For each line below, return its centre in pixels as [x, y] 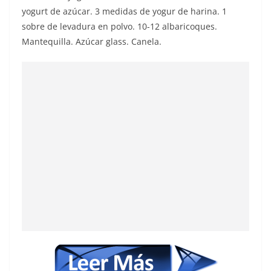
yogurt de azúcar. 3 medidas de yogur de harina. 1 [124, 11]
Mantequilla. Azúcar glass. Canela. [92, 42]
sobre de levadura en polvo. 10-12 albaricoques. [119, 27]
